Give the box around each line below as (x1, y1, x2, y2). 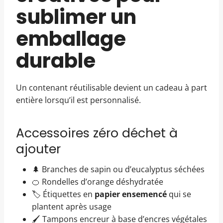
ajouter (16, 140, 61, 158)
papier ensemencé (95, 189, 167, 200)
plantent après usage (32, 201, 111, 213)
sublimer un (16, 3, 136, 31)
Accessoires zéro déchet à (16, 124, 178, 142)
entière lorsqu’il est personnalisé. (16, 95, 141, 106)
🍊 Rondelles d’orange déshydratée (32, 176, 163, 188)
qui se (167, 189, 191, 200)
